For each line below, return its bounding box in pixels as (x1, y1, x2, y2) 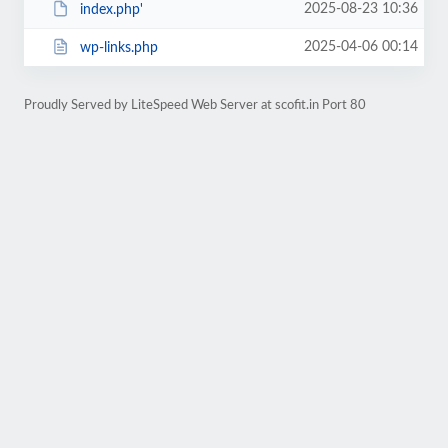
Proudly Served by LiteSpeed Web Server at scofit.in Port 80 (24, 99, 366, 111)
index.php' (79, 2, 143, 17)
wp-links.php (79, 40, 158, 55)
